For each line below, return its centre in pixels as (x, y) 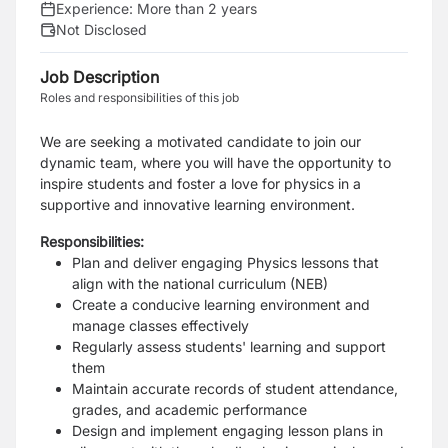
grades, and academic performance (189, 409)
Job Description (99, 77)
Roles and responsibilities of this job (139, 97)
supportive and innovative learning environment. (197, 204)
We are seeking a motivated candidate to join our (200, 141)
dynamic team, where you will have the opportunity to (215, 162)
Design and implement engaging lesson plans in (227, 430)
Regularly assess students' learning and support (229, 346)
